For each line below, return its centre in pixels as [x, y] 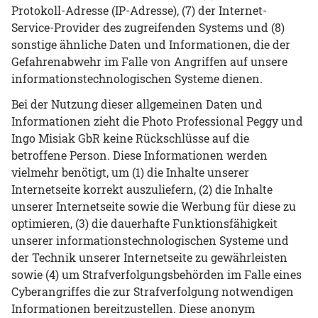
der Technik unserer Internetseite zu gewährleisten [149, 258]
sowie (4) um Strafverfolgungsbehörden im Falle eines [157, 275]
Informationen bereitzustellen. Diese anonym [133, 309]
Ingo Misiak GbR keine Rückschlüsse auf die [130, 138]
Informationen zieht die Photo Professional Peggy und [157, 121]
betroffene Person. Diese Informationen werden [139, 155]
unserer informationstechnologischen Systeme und [150, 241]
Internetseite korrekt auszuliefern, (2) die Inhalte [142, 190]
